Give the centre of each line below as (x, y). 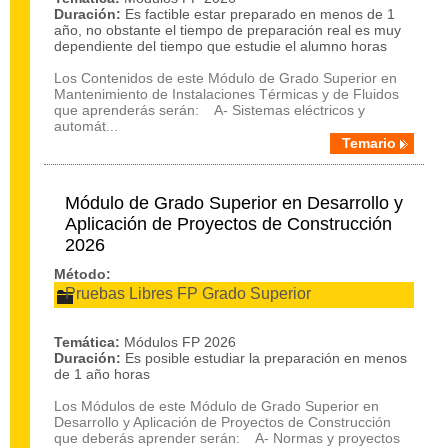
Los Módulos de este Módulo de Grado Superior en (216, 406)
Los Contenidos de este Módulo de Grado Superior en (225, 78)
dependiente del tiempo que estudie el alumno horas (220, 46)
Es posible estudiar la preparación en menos (266, 358)
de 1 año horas (102, 374)
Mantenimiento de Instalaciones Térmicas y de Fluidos (226, 94)
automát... (86, 126)
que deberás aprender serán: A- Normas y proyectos (227, 438)
